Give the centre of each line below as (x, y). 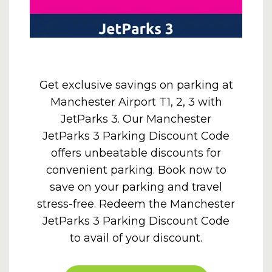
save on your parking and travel (136, 187)
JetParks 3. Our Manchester (136, 119)
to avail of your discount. (136, 238)
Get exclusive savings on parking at (136, 85)
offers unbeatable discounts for (136, 153)
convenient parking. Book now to (136, 170)
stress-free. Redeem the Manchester (136, 204)
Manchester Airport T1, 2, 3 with (136, 102)
